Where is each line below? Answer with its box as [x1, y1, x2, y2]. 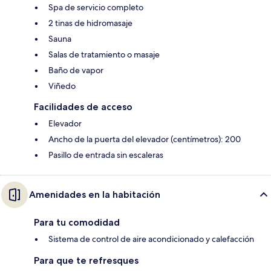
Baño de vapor [48, 65, 103, 76]
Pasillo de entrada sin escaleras [48, 149, 163, 161]
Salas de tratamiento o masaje [48, 49, 160, 60]
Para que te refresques [34, 255, 139, 267]
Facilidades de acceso [34, 101, 132, 113]
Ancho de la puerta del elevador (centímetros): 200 [48, 134, 241, 145]
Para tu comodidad [34, 217, 120, 229]
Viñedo [48, 80, 76, 92]
